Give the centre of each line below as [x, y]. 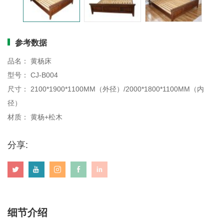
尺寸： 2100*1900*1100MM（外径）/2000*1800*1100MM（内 [106, 89]
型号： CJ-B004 [33, 75]
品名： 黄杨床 [29, 61]
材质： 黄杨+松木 [35, 117]
